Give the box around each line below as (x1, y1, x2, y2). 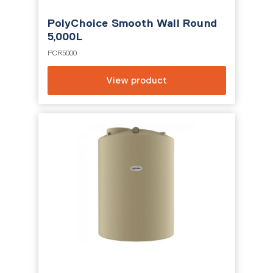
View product (106, 75, 167, 85)
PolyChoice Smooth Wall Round (47, 17, 218, 29)
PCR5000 (47, 49, 77, 57)
